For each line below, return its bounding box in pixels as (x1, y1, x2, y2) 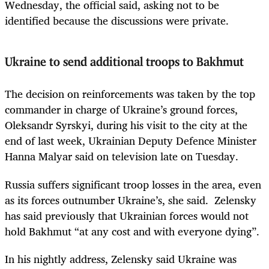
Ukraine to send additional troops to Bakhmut (5, 56, 247, 68)
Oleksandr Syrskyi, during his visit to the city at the (5, 116, 247, 134)
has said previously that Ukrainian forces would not (5, 206, 249, 225)
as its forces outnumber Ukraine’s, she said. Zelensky (5, 190, 256, 209)
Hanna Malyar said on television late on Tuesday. (5, 147, 238, 166)
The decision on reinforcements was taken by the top (5, 85, 255, 103)
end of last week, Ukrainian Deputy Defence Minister (5, 131, 256, 150)
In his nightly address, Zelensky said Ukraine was (5, 249, 237, 268)
